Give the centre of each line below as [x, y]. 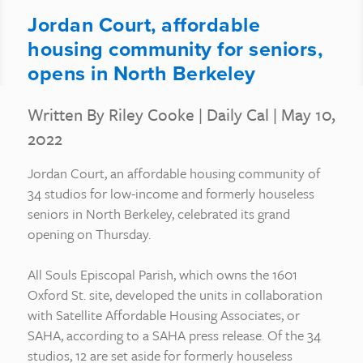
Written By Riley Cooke [113, 114]
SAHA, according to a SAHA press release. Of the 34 [174, 335]
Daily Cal [238, 114]
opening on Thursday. [89, 234]
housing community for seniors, [175, 49]
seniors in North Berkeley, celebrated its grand [159, 214]
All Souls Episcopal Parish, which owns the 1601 [162, 274]
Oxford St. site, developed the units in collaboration [175, 295]
